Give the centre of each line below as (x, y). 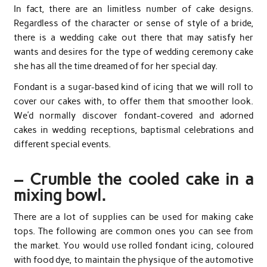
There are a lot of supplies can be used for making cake (133, 217)
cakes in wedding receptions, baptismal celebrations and (133, 130)
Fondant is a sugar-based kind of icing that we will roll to (133, 87)
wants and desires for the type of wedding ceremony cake (133, 52)
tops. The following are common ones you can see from (133, 232)
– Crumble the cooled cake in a (133, 179)
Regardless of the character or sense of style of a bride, (133, 23)
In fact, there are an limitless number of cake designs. (133, 9)
